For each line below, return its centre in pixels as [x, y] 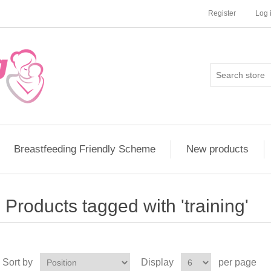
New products [217, 149]
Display [157, 262]
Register [222, 13]
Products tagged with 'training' [127, 206]
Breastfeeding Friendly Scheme [85, 149]
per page [237, 262]
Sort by [17, 262]
